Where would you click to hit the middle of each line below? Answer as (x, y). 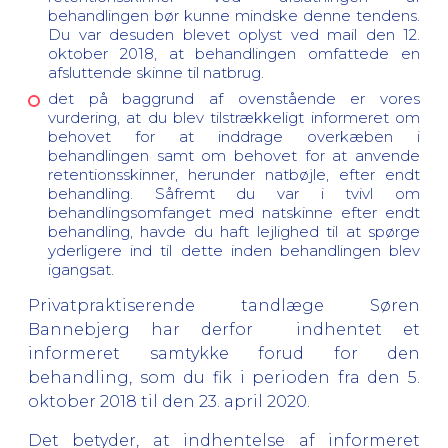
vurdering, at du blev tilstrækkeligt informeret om (234, 117)
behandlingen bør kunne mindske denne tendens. (234, 15)
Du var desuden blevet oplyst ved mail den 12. (234, 34)
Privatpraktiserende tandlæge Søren (224, 305)
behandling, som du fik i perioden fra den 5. (224, 377)
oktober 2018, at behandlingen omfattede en (234, 53)
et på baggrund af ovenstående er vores (239, 98)
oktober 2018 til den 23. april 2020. (169, 401)
